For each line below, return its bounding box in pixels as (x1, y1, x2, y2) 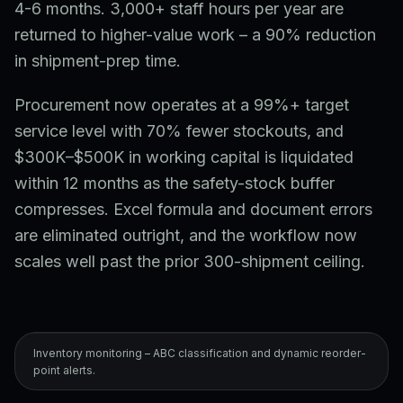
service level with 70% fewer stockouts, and (14, 121, 344, 140)
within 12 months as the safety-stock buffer (14, 174, 335, 193)
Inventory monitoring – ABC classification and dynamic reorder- (33, 346, 366, 360)
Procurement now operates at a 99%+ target (14, 95, 349, 114)
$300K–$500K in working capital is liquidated (14, 148, 354, 166)
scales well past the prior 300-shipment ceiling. (14, 252, 365, 271)
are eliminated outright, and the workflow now (14, 226, 357, 245)
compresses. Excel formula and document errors (14, 200, 372, 219)
